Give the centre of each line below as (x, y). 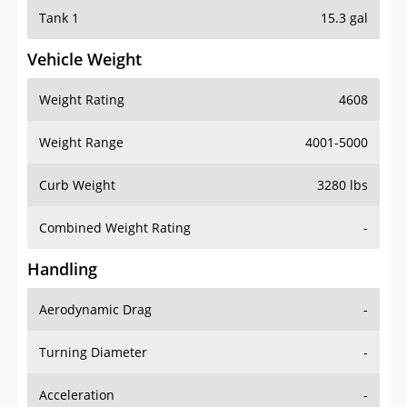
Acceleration (77, 395)
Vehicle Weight (84, 60)
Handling (62, 269)
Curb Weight (77, 185)
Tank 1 (59, 18)
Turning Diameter (93, 352)
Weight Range (81, 143)
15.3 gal (344, 18)
